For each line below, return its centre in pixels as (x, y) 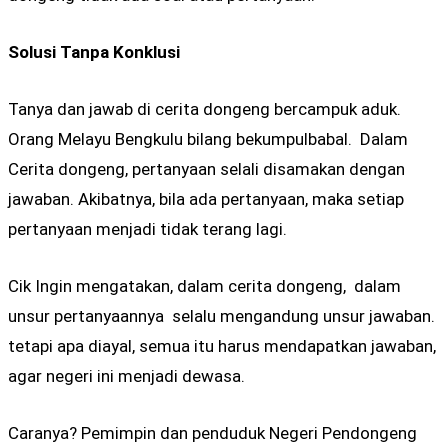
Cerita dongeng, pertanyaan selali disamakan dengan (206, 169)
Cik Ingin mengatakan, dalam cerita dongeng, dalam (204, 286)
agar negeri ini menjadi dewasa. (126, 376)
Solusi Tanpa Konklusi (94, 51)
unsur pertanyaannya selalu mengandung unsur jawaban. (221, 316)
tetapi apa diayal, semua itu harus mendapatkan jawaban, (222, 346)
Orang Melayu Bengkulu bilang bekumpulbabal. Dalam (208, 139)
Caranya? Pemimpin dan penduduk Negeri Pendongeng (212, 433)
